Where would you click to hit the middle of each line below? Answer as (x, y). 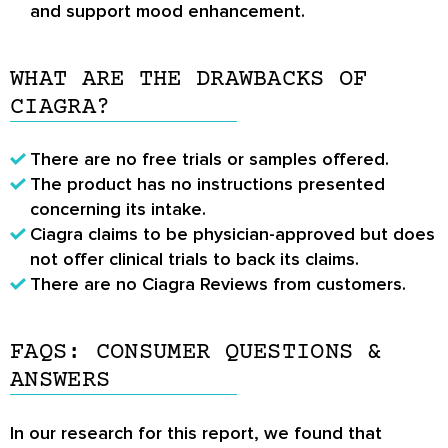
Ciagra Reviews (205, 283)
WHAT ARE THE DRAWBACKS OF (189, 79)
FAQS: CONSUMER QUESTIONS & (196, 352)
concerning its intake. (118, 208)
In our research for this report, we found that (196, 432)
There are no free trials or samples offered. (209, 158)
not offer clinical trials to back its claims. (194, 258)
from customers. (337, 283)
